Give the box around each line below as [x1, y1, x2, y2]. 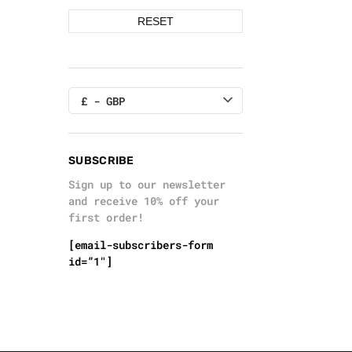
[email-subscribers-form [68, 237, 213, 253]
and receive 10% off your [68, 193, 219, 209]
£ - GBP [81, 93, 125, 109]
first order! [68, 210, 144, 225]
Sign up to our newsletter [68, 177, 225, 192]
